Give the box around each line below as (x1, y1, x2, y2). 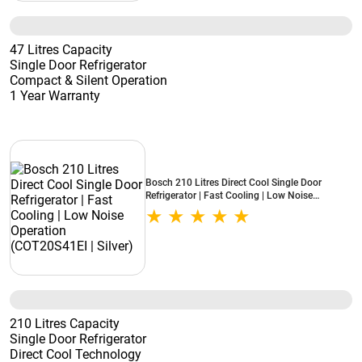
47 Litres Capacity (10, 42, 112, 57)
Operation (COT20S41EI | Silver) (145, 203, 283, 214)
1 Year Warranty (10, 88, 100, 103)
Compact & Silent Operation (10, 73, 167, 88)
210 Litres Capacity (10, 316, 120, 331)
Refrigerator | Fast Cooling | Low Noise (145, 190, 313, 201)
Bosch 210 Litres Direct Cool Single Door (145, 177, 322, 188)
